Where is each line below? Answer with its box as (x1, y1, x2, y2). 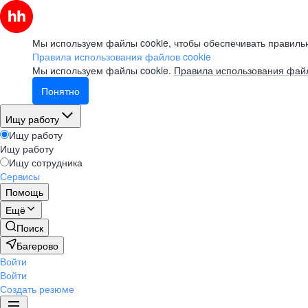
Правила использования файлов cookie (32, 49, 211, 63)
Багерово (16, 239, 58, 252)
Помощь (5, 185, 43, 199)
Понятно (41, 84, 80, 98)
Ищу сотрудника (9, 155, 82, 169)
